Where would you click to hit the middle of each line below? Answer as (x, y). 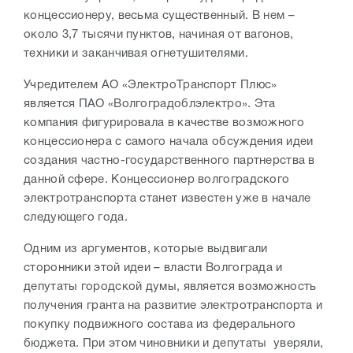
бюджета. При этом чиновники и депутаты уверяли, (174, 344)
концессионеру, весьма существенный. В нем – (159, 16)
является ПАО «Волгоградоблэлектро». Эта (150, 104)
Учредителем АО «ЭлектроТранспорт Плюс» (150, 85)
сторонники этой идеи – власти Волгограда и (153, 268)
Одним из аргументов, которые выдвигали (146, 249)
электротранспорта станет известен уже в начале (167, 199)
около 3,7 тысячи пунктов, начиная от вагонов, (159, 35)
